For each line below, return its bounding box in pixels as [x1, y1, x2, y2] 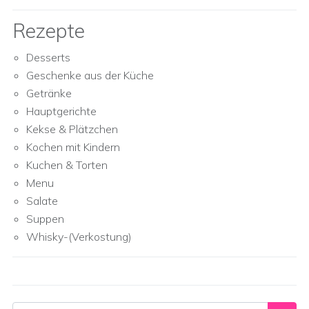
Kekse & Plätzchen [26, 122, 118, 136]
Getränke [26, 86, 72, 100]
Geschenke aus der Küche [26, 68, 154, 82]
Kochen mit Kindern [26, 140, 120, 154]
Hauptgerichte [26, 104, 97, 118]
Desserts [26, 50, 70, 64]
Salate [26, 194, 58, 208]
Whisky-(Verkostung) [26, 230, 132, 243]
